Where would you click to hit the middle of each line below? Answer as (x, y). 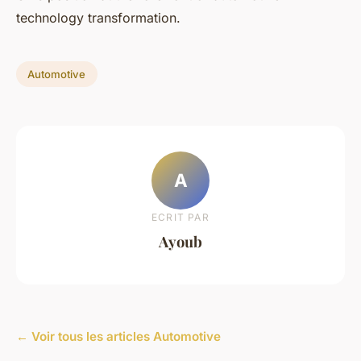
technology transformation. (98, 18)
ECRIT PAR (180, 217)
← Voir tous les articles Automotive (118, 337)
